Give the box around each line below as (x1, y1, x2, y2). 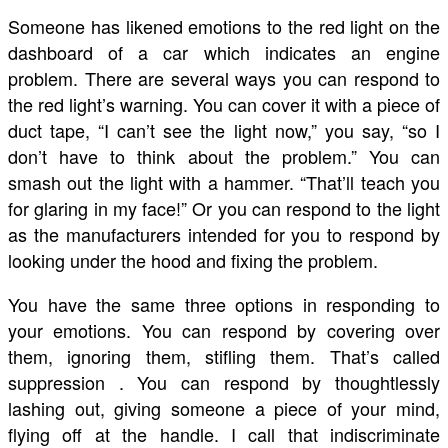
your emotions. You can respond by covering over (8, 317, 440, 344)
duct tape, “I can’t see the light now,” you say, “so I (8, 117, 440, 144)
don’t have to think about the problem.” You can (8, 143, 440, 170)
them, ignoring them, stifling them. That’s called (8, 343, 440, 370)
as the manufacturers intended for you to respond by (8, 221, 440, 248)
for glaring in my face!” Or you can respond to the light (8, 195, 440, 222)
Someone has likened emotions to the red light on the (8, 13, 440, 40)
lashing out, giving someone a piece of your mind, (8, 395, 440, 422)
